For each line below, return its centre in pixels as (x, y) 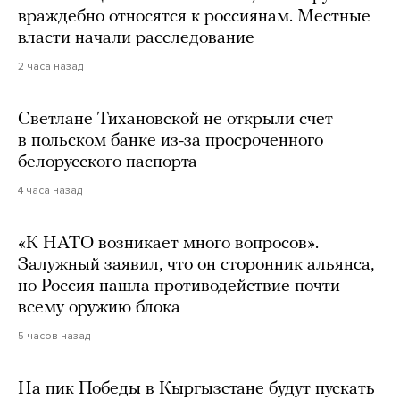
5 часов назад (54, 336)
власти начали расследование (136, 39)
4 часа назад (50, 191)
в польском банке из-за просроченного (171, 142)
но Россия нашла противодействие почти (179, 287)
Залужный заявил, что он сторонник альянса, (196, 266)
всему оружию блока (99, 308)
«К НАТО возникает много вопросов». (168, 244)
